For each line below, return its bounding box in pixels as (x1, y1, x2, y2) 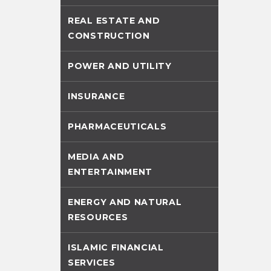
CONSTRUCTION (68, 30, 150, 41)
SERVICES (68, 257, 116, 268)
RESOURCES (68, 212, 128, 223)
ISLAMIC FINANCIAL (68, 242, 164, 253)
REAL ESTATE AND (68, 15, 160, 26)
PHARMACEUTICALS (68, 121, 167, 132)
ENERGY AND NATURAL (68, 197, 182, 207)
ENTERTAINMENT (68, 166, 153, 177)
